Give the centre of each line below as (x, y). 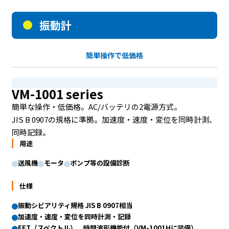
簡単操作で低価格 (114, 55)
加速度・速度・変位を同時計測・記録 (74, 216)
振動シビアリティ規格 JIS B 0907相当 (75, 205)
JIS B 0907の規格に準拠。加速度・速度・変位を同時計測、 (114, 119)
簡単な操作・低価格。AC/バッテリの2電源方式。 (96, 106)
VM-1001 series (57, 94)
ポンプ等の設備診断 (100, 163)
